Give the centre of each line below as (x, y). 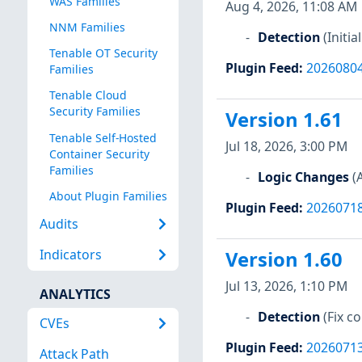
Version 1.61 (284, 120)
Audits (59, 224)
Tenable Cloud (88, 95)
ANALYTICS (75, 294)
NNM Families (87, 27)
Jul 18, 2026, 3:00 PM (286, 146)
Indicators (70, 255)
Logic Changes (303, 177)
